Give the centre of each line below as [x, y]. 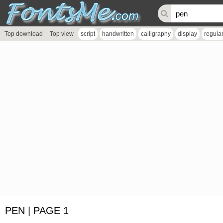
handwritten [118, 34]
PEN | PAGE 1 [37, 211]
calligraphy [156, 34]
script [88, 34]
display [187, 34]
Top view [62, 34]
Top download [24, 34]
